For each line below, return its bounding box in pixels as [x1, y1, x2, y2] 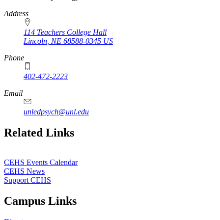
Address [4, 9, 28, 18]
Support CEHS [4, 175, 51, 184]
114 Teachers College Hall [24, 28, 107, 37]
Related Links [4, 126, 74, 139]
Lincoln [24, 37, 47, 46]
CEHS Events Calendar [4, 158, 78, 166]
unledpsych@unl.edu [24, 108, 89, 116]
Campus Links [4, 194, 77, 207]
